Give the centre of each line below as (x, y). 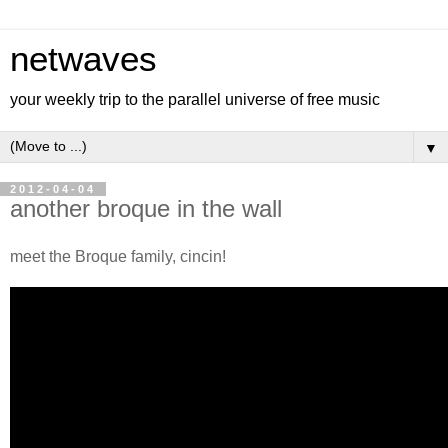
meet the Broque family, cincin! (118, 256)
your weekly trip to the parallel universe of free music (195, 99)
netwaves (83, 59)
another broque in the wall (146, 208)
